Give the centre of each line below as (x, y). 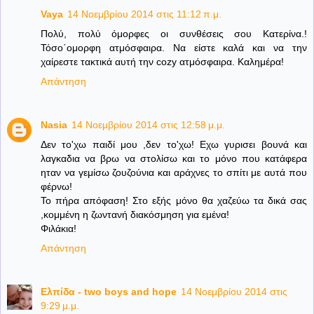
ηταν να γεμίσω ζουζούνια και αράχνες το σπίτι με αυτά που (174, 172)
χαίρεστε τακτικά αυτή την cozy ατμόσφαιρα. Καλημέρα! (162, 61)
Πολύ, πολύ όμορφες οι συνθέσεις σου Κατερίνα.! (174, 33)
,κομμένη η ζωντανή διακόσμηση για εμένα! (135, 214)
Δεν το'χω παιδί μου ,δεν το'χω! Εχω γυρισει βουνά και (174, 144)
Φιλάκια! (59, 228)
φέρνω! (56, 186)
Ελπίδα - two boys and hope (109, 291)
